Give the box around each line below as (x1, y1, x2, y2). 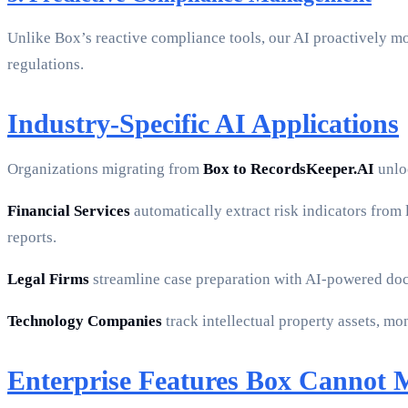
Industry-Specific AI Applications (7, 108, 399, 139)
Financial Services (7, 202, 130, 220)
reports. (7, 229, 56, 247)
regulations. (7, 56, 84, 74)
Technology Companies (7, 312, 162, 331)
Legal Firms (7, 270, 89, 289)
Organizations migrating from (7, 160, 203, 178)
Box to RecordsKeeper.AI (203, 160, 374, 178)
